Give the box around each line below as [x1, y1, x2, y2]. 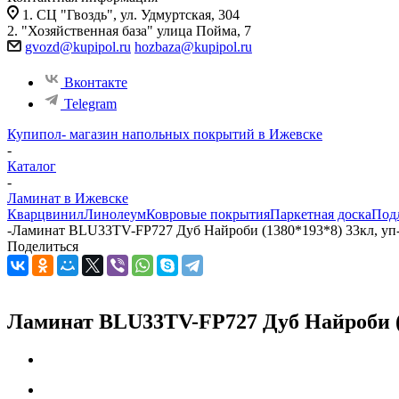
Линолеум [84, 207, 146, 222]
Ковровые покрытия [146, 207, 270, 222]
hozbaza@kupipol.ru [134, 39, 252, 54]
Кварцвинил [7, 207, 84, 222]
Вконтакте [64, 75, 127, 90]
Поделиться [7, 239, 78, 254]
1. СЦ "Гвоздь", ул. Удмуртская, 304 [22, 7, 240, 22]
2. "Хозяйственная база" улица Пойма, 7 [7, 23, 255, 38]
